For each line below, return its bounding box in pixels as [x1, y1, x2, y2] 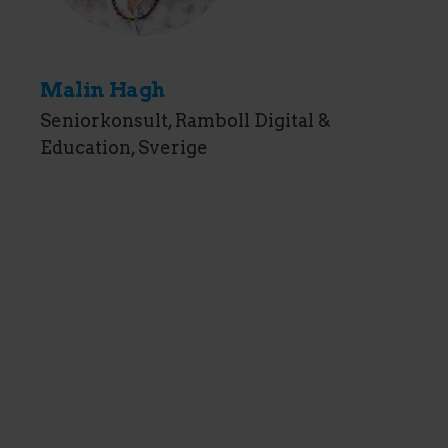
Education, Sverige [40, 137, 208, 158]
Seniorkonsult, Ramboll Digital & [40, 110, 331, 131]
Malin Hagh [40, 78, 165, 102]
